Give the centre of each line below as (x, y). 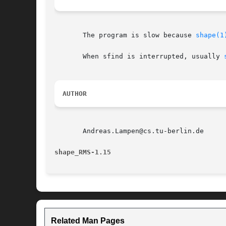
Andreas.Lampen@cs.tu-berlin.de (129, 131)
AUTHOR (75, 94)
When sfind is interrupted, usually (139, 56)
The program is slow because (125, 35)
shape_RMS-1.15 (83, 152)
